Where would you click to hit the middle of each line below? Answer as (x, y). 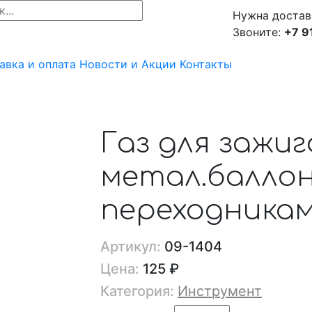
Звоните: (258, 32)
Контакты (206, 64)
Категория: (137, 291)
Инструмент (220, 291)
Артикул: (131, 247)
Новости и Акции (128, 64)
